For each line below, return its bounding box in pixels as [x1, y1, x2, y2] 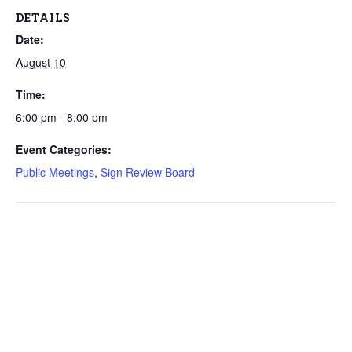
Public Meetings [16, 164, 94, 180]
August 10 [16, 54, 66, 70]
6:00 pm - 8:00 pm [16, 109, 108, 125]
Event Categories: [16, 141, 112, 157]
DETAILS [16, 10, 71, 25]
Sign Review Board [101, 164, 195, 180]
